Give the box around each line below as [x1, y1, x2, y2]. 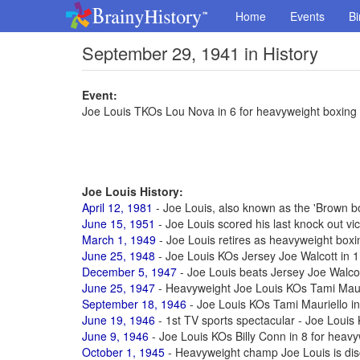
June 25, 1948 [82, 247, 155, 264]
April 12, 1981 [82, 199, 153, 215]
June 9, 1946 [82, 328, 149, 344]
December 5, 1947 [82, 264, 177, 280]
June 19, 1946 [82, 312, 155, 328]
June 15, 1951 [82, 215, 155, 231]
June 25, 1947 [82, 280, 155, 296]
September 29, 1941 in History [82, 40, 318, 65]
